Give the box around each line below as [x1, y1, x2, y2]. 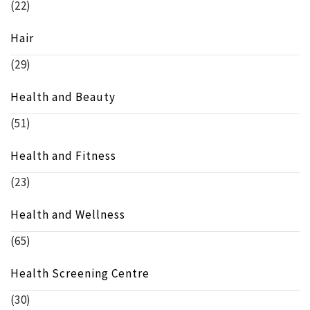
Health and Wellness [10, 207, 125, 223]
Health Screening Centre [10, 266, 149, 282]
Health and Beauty [10, 89, 116, 105]
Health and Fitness [10, 148, 116, 164]
